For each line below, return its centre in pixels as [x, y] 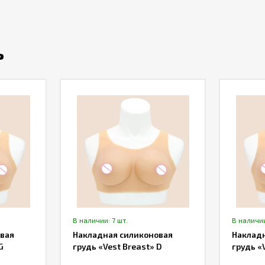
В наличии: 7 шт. [101, 220]
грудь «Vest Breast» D [118, 246]
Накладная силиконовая [123, 235]
